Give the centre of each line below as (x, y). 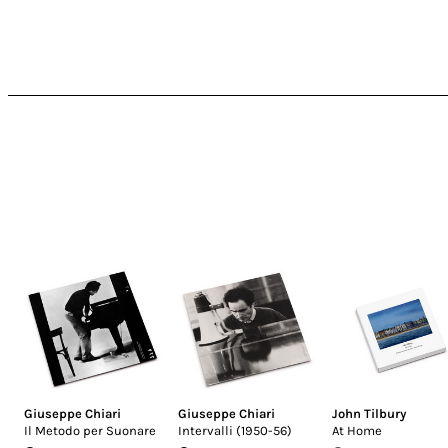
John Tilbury (369, 413)
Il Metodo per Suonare (90, 430)
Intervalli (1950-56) (235, 430)
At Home (357, 430)
